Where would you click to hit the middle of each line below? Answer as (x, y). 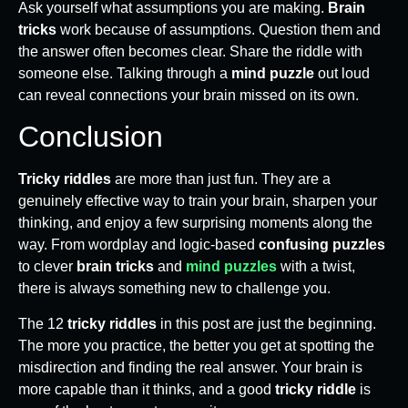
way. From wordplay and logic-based (138, 245)
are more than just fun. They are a (221, 179)
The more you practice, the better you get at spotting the (196, 345)
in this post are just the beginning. (266, 323)
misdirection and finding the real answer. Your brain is (190, 367)
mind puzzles (231, 267)
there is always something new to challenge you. (174, 289)
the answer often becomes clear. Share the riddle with (190, 51)
